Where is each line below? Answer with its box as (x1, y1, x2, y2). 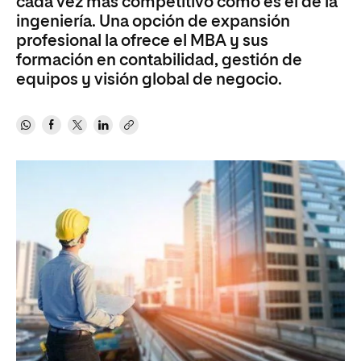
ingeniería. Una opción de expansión (16, 14, 290, 30)
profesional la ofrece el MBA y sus (16, 33, 268, 49)
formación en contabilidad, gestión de (16, 52, 302, 68)
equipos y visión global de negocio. (16, 72, 282, 88)
